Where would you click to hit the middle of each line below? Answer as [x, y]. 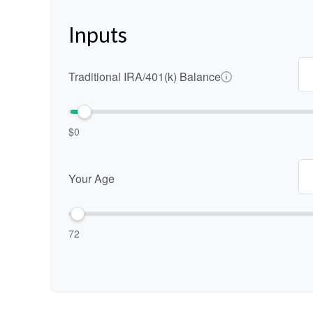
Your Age [92, 179]
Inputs [98, 34]
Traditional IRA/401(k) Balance [145, 77]
